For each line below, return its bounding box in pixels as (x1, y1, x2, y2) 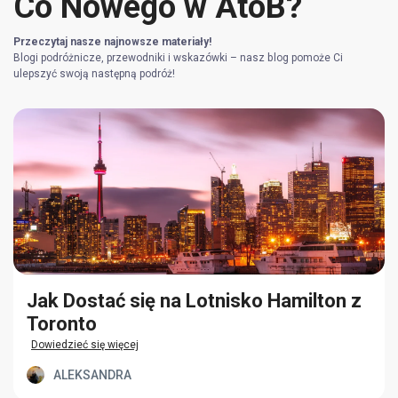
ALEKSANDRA (53, 368, 131, 383)
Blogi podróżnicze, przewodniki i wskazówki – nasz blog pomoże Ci (13, 52, 343, 65)
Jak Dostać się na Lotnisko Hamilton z (27, 290, 362, 313)
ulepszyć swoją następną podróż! (13, 68, 176, 81)
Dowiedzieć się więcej (31, 338, 139, 352)
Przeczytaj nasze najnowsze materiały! (13, 36, 212, 49)
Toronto (27, 313, 97, 336)
